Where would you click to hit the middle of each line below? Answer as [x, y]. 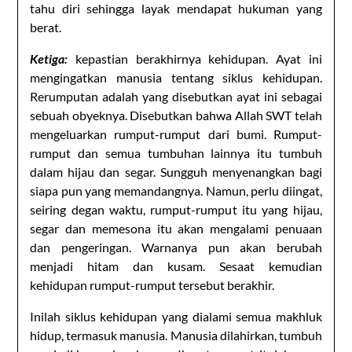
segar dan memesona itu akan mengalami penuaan [176, 228]
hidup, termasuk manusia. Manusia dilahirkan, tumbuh [176, 335]
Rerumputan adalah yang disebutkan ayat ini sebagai [176, 96]
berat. [46, 27]
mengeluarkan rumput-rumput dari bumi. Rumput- [176, 134]
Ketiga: [49, 58]
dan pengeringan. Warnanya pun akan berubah [176, 247]
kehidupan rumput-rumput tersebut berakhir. [152, 284]
